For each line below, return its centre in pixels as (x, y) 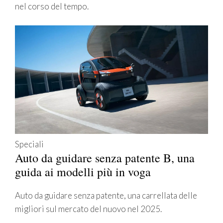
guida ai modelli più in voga (83, 172)
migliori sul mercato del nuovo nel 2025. (88, 209)
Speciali (29, 144)
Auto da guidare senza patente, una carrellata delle (106, 196)
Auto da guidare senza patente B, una (105, 158)
